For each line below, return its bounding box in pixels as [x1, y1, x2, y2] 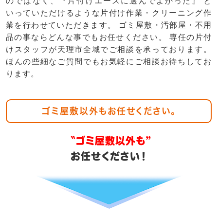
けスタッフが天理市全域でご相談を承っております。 [6, 45, 212, 54]
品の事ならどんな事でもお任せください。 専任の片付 [6, 33, 212, 42]
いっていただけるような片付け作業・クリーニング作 [6, 9, 212, 18]
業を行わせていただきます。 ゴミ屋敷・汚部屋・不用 [6, 21, 212, 30]
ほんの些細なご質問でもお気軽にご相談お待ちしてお [6, 57, 212, 66]
